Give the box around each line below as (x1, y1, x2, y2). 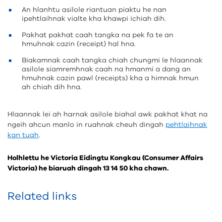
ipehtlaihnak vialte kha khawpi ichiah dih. (22, 14, 166, 23)
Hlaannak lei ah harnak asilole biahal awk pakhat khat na (7, 110, 208, 119)
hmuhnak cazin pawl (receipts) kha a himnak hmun (22, 73, 199, 83)
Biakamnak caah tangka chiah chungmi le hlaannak (22, 55, 203, 65)
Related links (7, 189, 77, 204)
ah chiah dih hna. (22, 82, 82, 92)
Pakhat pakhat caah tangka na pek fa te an (22, 30, 173, 40)
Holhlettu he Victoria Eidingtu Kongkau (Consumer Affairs (7, 153, 203, 163)
